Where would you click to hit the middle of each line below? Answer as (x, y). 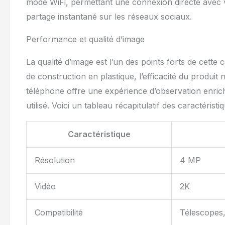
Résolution (55, 160)
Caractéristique (99, 134)
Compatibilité (59, 213)
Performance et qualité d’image (85, 39)
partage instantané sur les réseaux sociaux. (109, 17)
